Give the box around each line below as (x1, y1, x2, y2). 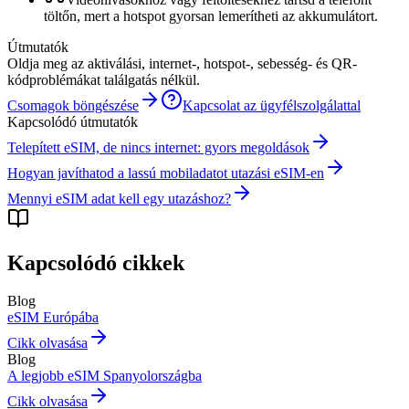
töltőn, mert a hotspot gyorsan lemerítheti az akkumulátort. (44, 7, 378, 24)
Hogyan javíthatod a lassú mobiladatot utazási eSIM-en (7, 164, 324, 181)
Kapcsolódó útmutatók (7, 113, 138, 130)
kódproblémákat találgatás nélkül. (7, 71, 200, 88)
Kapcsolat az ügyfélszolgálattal (183, 97, 361, 113)
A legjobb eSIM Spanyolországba (7, 368, 202, 384)
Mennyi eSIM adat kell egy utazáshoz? (7, 190, 231, 206)
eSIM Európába (7, 309, 99, 326)
